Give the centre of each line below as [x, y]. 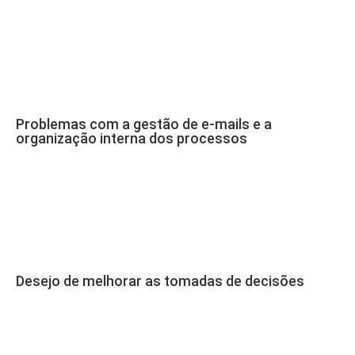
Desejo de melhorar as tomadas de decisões [160, 281]
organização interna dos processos [132, 138]
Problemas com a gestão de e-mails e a [144, 124]
